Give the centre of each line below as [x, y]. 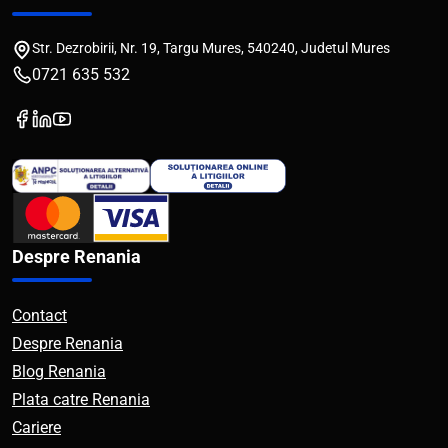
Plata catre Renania [81, 399]
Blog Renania [59, 371]
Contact [39, 315]
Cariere [36, 427]
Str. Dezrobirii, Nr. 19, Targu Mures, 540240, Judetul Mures [211, 48]
